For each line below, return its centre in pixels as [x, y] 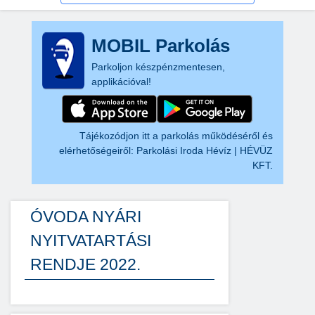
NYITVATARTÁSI [91, 240]
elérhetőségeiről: [98, 150]
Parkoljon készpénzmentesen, [158, 67]
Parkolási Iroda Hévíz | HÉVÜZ [205, 150]
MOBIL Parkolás [160, 46]
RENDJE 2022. [85, 264]
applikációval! [121, 82]
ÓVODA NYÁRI [86, 217]
